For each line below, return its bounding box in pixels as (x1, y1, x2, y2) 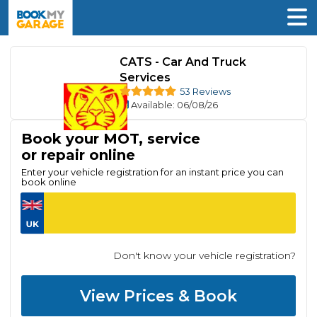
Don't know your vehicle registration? (113, 249, 296, 262)
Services (119, 71, 171, 85)
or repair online (21, 146, 135, 163)
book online (21, 176, 76, 188)
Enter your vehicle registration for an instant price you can (21, 166, 284, 178)
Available (130, 99, 173, 111)
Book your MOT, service (21, 130, 200, 147)
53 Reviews (179, 86, 231, 98)
